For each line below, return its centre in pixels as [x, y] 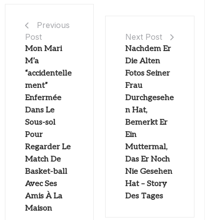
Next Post [144, 37]
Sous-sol [40, 122]
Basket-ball [46, 171]
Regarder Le [48, 147]
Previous [53, 25]
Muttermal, [147, 147]
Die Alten [143, 61]
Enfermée [43, 98]
